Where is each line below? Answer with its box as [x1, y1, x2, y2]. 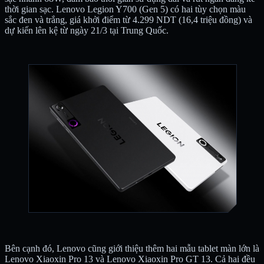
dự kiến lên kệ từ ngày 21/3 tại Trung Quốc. [5, 25, 169, 35]
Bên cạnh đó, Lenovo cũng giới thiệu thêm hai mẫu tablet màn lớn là [5, 243, 259, 253]
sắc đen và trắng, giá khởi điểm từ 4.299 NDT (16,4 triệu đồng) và [5, 14, 252, 25]
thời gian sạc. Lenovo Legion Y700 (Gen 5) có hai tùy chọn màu [5, 4, 246, 14]
